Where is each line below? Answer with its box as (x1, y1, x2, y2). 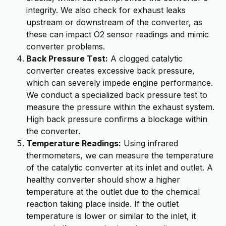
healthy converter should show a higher (26, 175, 180, 185)
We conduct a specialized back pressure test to (26, 90, 207, 100)
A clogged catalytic (108, 53, 183, 64)
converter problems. (26, 41, 105, 51)
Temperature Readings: (26, 138, 121, 148)
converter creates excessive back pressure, (26, 66, 195, 76)
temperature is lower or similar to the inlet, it (26, 211, 196, 221)
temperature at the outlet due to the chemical (26, 187, 200, 197)
